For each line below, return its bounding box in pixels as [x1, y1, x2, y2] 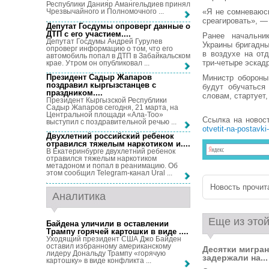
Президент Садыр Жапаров [46, 72, 152, 82]
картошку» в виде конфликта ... [46, 256, 151, 265]
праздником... [46, 88, 100, 97]
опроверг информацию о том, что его [46, 44, 173, 53]
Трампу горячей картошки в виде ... [46, 226, 186, 236]
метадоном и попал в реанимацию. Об [46, 162, 178, 171]
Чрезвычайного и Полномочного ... [46, 7, 164, 16]
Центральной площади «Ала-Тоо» [46, 110, 163, 119]
